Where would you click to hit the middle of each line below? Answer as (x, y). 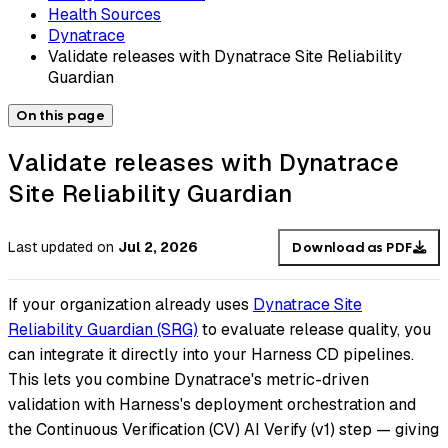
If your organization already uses (130, 305)
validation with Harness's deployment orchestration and (212, 405)
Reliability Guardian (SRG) (103, 330)
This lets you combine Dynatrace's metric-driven (188, 380)
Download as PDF (352, 247)
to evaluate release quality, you (314, 330)
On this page (60, 115)
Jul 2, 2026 (158, 247)
